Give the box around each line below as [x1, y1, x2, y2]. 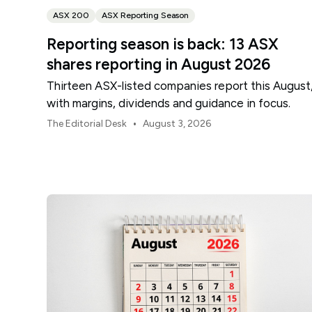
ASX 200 [53, 10, 90, 20]
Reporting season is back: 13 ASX [47, 34, 279, 54]
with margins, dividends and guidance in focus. [47, 95, 291, 110]
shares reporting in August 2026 [47, 54, 271, 74]
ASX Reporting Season [102, 10, 189, 20]
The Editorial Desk [47, 117, 127, 130]
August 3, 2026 [143, 117, 212, 130]
